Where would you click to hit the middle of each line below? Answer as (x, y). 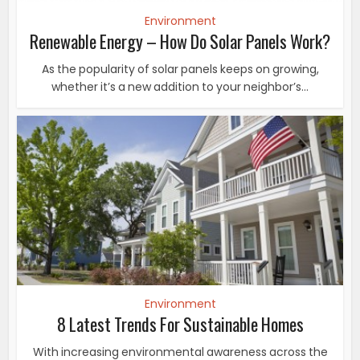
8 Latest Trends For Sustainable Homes (180, 324)
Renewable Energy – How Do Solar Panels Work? (180, 41)
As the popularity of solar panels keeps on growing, (180, 70)
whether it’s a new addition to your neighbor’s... (180, 87)
